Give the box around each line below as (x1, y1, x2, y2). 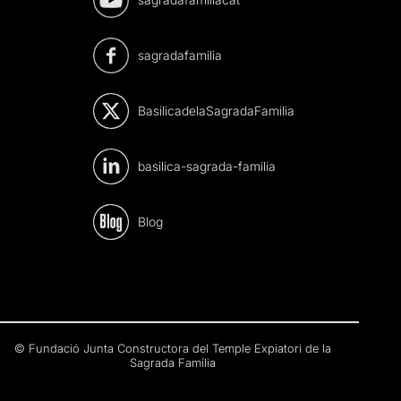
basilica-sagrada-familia (137, 158, 276, 175)
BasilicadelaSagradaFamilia (137, 103, 294, 119)
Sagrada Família (129, 355, 216, 371)
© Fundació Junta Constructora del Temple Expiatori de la (13, 341, 331, 356)
